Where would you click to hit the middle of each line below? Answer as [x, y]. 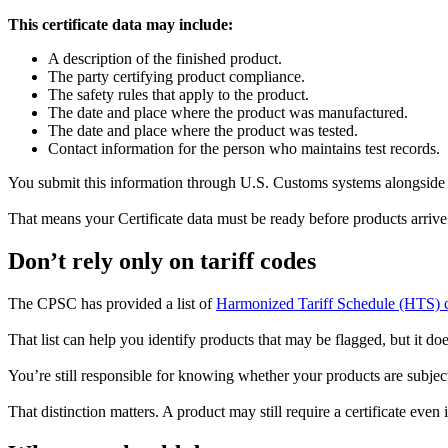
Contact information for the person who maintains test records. [244, 149]
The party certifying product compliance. [176, 77]
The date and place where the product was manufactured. [228, 113]
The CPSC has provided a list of [112, 304]
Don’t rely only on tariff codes [162, 261]
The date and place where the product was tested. [203, 131]
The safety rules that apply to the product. [178, 95]
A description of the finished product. [165, 59]
